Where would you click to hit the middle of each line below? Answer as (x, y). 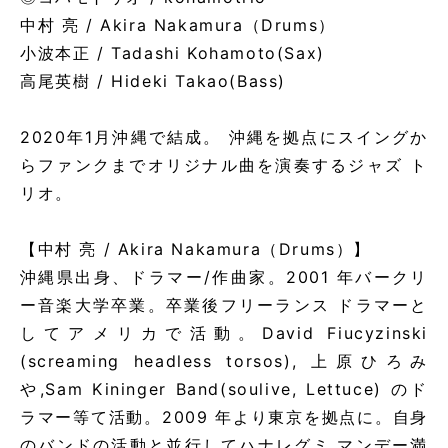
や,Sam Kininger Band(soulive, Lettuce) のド (224, 389)
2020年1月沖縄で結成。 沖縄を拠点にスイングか (224, 137)
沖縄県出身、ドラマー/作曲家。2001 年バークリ (224, 277)
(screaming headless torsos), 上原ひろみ (224, 361)
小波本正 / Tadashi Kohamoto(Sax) (172, 53)
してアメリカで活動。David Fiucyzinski (224, 333)
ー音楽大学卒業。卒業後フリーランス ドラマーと (224, 305)
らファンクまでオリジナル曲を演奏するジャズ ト (224, 165)
